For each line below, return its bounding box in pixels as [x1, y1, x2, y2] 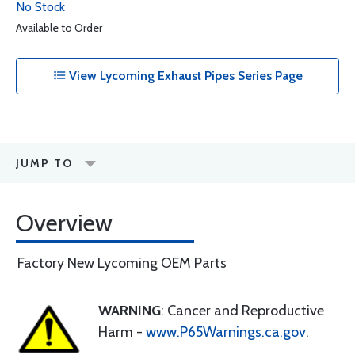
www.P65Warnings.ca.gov [146, 323, 306, 341]
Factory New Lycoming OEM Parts [17, 254, 227, 272]
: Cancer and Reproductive [161, 302, 324, 319]
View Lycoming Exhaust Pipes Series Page [65, 68, 303, 83]
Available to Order [16, 21, 102, 35]
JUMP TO [16, 156, 73, 170]
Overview [16, 208, 113, 238]
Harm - [98, 323, 146, 341]
